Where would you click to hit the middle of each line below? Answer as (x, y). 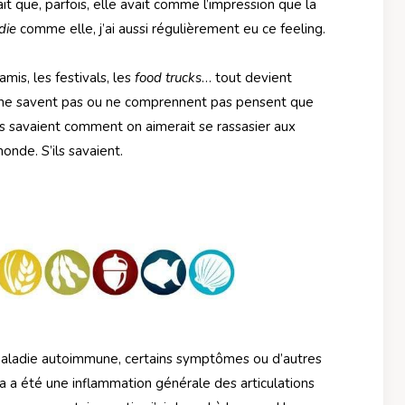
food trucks (168, 78)
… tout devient (247, 78)
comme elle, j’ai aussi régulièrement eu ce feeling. (171, 29)
